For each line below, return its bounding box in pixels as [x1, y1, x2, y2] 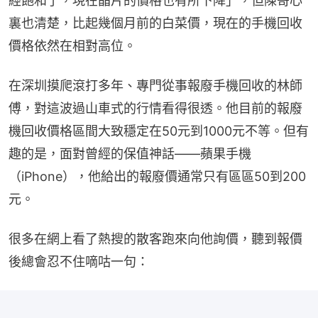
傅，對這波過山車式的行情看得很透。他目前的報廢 [9, 101, 302, 116]
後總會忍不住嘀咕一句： [9, 254, 149, 270]
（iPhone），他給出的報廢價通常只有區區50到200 [9, 169, 306, 185]
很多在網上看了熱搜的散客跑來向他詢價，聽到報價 [9, 231, 302, 247]
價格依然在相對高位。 [9, 38, 136, 54]
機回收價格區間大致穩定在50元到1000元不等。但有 [9, 124, 309, 139]
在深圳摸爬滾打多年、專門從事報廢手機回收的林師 [9, 78, 302, 94]
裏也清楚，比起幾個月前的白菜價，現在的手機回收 [9, 16, 302, 31]
